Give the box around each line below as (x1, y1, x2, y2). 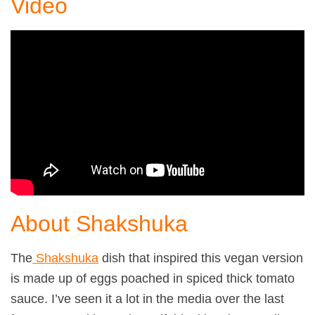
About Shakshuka (11, 210, 188, 236)
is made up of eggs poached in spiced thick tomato (11, 271, 295, 285)
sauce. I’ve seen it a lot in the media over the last (11, 291, 284, 306)
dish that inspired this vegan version (98, 250, 303, 265)
